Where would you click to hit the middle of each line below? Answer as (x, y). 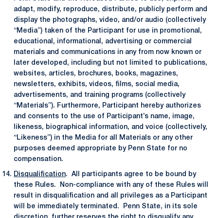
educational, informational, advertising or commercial (103, 42)
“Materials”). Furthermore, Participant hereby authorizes (107, 106)
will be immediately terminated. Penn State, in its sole (106, 206)
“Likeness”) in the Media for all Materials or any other (103, 138)
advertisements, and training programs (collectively (100, 95)
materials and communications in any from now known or (108, 52)
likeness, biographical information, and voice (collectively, (110, 127)
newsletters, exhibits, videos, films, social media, (97, 84)
